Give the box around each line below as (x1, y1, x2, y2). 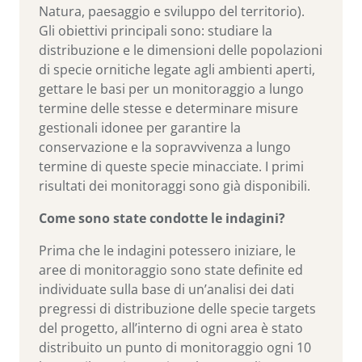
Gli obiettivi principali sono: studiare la (39, 21, 272, 40)
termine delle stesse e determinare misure (39, 99, 298, 117)
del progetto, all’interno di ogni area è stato (39, 318, 303, 337)
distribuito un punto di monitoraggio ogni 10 (39, 338, 311, 356)
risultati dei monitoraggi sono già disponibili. (39, 176, 310, 195)
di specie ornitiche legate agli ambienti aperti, (39, 60, 315, 78)
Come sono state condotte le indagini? (39, 208, 285, 227)
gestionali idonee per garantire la (39, 118, 241, 137)
